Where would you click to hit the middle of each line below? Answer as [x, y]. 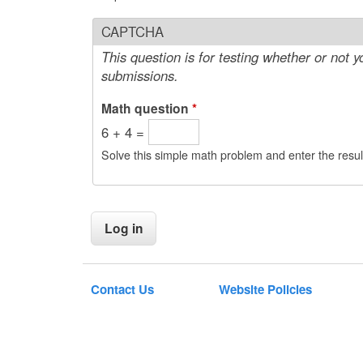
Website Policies [265, 290]
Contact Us [122, 290]
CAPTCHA [132, 31]
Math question [147, 108]
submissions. [140, 75]
